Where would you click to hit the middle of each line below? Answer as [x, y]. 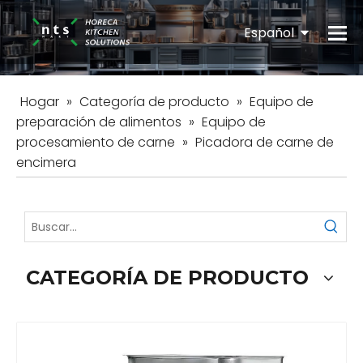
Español [272, 32]
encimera [46, 163]
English [282, 78]
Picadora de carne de [265, 143]
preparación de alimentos [99, 122]
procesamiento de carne [96, 143]
